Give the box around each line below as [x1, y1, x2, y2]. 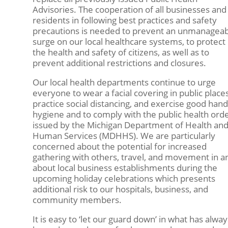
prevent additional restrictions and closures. [32, 57, 206, 69]
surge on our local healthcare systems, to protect [32, 36, 225, 48]
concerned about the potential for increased [32, 140, 207, 153]
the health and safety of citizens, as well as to [32, 46, 209, 59]
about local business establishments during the [32, 162, 217, 174]
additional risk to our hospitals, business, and [32, 183, 208, 195]
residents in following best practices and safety [32, 14, 217, 26]
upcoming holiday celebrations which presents [32, 173, 215, 185]
